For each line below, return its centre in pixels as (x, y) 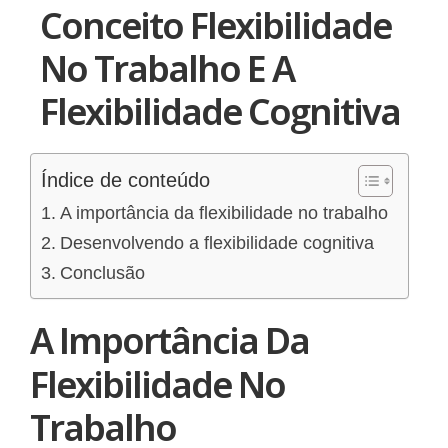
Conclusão (102, 265)
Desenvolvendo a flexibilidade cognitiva (216, 235)
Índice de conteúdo (125, 172)
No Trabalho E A (167, 61)
